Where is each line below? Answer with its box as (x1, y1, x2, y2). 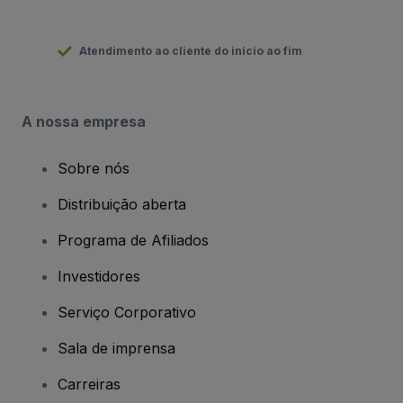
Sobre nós (58, 158, 130, 177)
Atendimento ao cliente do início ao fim (79, 43, 302, 58)
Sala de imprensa (58, 338, 175, 357)
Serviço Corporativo (58, 302, 196, 321)
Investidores (58, 266, 140, 285)
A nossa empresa (22, 112, 146, 130)
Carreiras (58, 374, 121, 393)
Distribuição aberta (58, 194, 186, 213)
